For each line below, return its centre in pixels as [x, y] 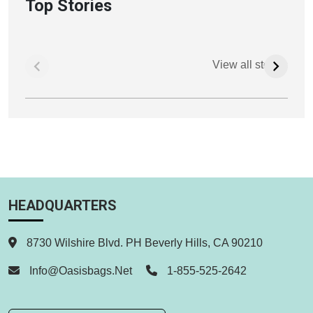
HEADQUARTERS [63, 205]
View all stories [250, 64]
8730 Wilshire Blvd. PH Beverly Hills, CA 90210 [143, 242]
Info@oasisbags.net [81, 270]
